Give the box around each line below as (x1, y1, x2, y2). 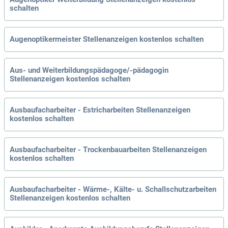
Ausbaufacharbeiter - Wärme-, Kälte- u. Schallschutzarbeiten (10, 185, 216, 194)
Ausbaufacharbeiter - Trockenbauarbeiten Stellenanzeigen (10, 145, 207, 155)
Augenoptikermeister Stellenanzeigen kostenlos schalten (10, 35, 204, 44)
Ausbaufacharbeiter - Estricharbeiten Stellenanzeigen (10, 105, 190, 115)
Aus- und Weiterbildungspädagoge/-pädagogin (10, 66, 168, 75)
